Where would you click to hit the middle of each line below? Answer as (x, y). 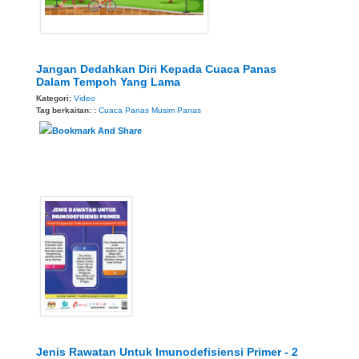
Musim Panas (176, 110)
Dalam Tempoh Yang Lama (108, 81)
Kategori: (55, 98)
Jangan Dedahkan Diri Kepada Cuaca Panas (156, 69)
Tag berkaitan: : (67, 110)
